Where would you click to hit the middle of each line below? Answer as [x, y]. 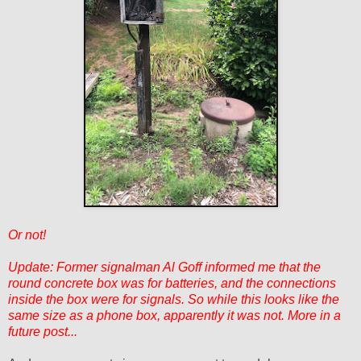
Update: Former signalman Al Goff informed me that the [164, 267]
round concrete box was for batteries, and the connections [172, 283]
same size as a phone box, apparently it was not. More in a [174, 315]
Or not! [27, 234]
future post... [43, 331]
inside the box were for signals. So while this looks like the [174, 299]
